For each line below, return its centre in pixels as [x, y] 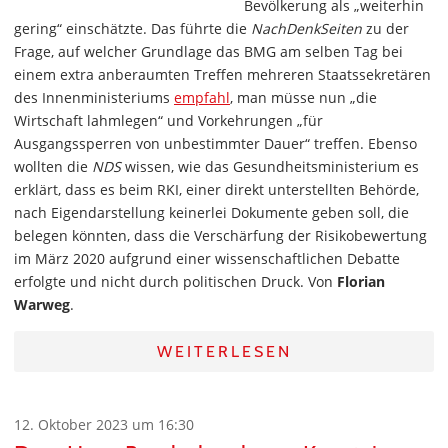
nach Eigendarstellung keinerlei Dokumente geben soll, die [211, 213]
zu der [387, 29]
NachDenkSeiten [306, 29]
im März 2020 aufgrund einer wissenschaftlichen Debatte [207, 259]
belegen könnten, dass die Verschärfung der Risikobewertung [220, 236]
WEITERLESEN [224, 352]
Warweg [42, 305]
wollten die [51, 167]
